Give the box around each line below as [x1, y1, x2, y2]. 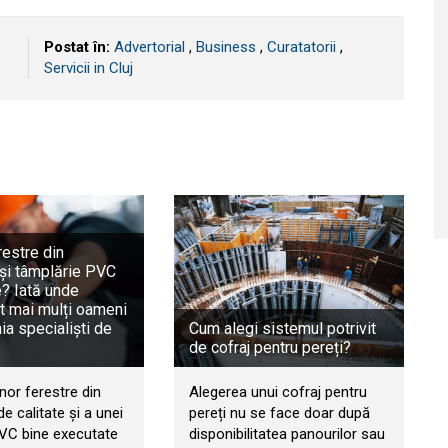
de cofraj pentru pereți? [188, 338, 351, 358]
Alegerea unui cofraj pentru [188, 383, 367, 402]
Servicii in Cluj [44, 59, 133, 77]
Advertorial [114, 38, 185, 56]
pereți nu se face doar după [188, 404, 370, 423]
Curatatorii [267, 38, 336, 56]
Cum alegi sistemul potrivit [188, 319, 376, 339]
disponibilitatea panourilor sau [188, 425, 385, 444]
